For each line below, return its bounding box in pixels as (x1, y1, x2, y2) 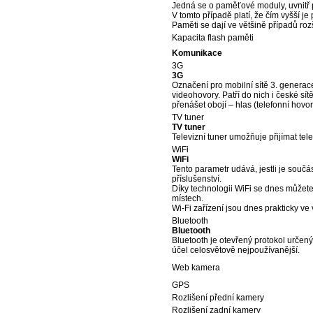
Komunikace (172, 48, 222, 58)
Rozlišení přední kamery (172, 293, 264, 303)
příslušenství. (172, 174, 221, 184)
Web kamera (172, 263, 220, 272)
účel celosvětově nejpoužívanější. (172, 245, 300, 255)
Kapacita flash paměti (172, 33, 254, 43)
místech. (172, 194, 203, 203)
